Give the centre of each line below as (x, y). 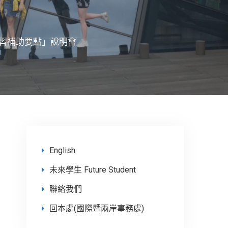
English (62, 150)
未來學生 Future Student (93, 170)
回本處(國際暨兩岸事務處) (97, 208)
